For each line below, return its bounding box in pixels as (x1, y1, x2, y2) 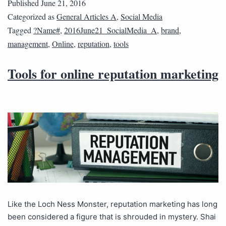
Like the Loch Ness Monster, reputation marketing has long (8, 199, 217, 209)
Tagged (8, 24, 33, 35)
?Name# (33, 24, 60, 35)
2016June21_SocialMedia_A (64, 24, 157, 35)
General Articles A (56, 11, 117, 22)
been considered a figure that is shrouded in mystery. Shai (8, 212, 216, 222)
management (8, 38, 48, 49)
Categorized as (8, 11, 56, 22)
